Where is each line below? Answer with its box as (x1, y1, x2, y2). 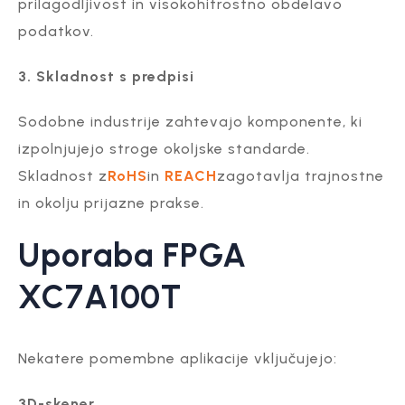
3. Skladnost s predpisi (18, 67, 194, 85)
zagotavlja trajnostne (217, 166, 384, 184)
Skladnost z (18, 166, 108, 184)
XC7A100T (18, 277, 182, 316)
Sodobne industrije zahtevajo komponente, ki (18, 112, 363, 130)
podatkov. (18, 22, 94, 40)
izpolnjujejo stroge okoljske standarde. (18, 139, 310, 157)
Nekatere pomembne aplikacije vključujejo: (18, 349, 337, 367)
